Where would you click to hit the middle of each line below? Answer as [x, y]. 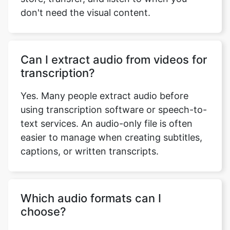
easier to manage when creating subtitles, [111, 127]
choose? [43, 201]
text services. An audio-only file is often [107, 113]
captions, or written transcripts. [90, 140]
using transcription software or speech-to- [114, 99]
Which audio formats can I [91, 187]
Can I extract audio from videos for [114, 49]
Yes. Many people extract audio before [104, 85]
